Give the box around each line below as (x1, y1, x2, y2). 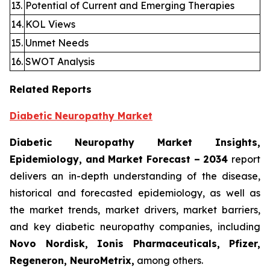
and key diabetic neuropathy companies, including (10, 221, 260, 233)
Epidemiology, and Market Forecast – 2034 (10, 153, 231, 166)
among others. (134, 254, 203, 267)
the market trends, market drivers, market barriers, (10, 204, 260, 216)
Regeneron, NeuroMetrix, (10, 254, 134, 267)
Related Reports (10, 83, 92, 96)
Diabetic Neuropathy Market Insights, (10, 136, 260, 149)
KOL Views (25, 18, 75, 31)
